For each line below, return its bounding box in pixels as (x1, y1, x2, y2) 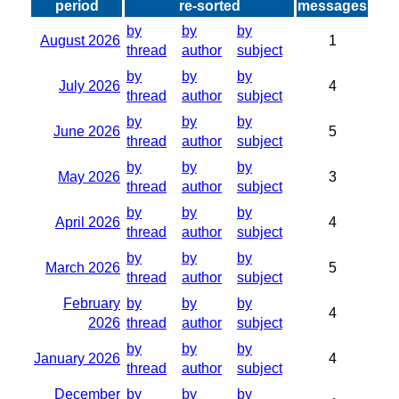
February (63, 296, 120, 311)
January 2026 (34, 351, 120, 366)
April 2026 (55, 215, 120, 230)
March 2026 (45, 260, 120, 275)
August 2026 (40, 33, 120, 48)
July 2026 (59, 78, 120, 94)
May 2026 (58, 169, 120, 184)
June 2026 (53, 124, 120, 139)
